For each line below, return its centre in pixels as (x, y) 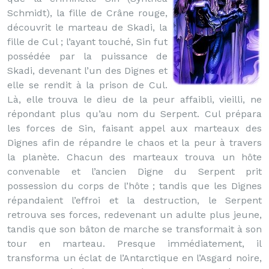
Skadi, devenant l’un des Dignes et (87, 71)
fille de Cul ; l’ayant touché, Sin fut (87, 42)
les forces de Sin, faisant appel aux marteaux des (134, 128)
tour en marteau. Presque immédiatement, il (134, 243)
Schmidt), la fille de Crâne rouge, (87, 13)
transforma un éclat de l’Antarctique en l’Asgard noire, (134, 258)
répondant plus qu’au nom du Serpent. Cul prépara (134, 114)
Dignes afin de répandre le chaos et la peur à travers (134, 143)
